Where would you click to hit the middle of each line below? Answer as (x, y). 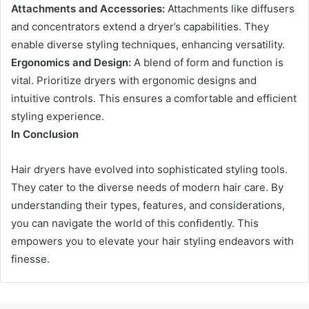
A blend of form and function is (207, 62)
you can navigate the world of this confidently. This (135, 223)
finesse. (30, 259)
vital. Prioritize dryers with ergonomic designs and (134, 80)
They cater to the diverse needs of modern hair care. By (147, 187)
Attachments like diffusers (230, 9)
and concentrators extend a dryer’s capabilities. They (140, 27)
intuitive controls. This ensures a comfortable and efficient (154, 98)
